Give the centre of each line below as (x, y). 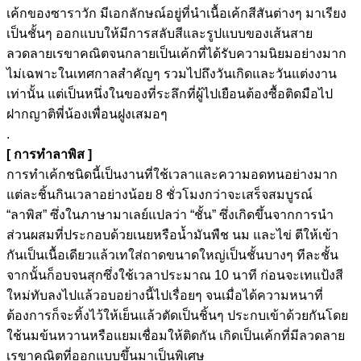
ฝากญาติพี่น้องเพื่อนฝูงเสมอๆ (87, 114)
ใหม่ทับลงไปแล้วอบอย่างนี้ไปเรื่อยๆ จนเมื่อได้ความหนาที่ (165, 295)
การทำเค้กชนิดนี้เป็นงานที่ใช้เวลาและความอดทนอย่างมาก (172, 174)
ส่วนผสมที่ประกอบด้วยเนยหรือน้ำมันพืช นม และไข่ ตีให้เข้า (172, 234)
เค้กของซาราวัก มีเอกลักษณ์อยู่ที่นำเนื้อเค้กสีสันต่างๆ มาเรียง (176, 13)
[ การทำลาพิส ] (49, 154)
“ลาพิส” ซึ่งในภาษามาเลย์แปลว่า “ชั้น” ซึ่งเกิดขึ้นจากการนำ (170, 214)
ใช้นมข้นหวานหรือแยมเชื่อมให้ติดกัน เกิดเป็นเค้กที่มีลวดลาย (176, 335)
